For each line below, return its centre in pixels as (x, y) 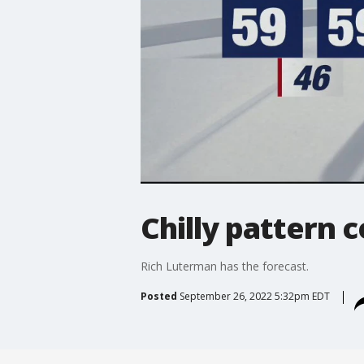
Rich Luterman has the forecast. (224, 266)
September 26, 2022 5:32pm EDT (254, 296)
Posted (158, 296)
